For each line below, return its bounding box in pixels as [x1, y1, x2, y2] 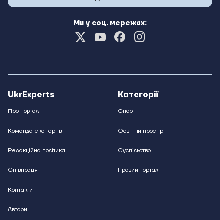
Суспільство [118, 147, 151, 155]
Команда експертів [8, 127, 62, 135]
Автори [8, 206, 27, 214]
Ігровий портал [118, 166, 158, 174]
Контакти [8, 186, 33, 194]
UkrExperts [8, 90, 54, 100]
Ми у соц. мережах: [73, 19, 147, 28]
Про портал [8, 108, 39, 115]
